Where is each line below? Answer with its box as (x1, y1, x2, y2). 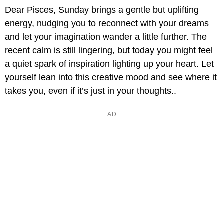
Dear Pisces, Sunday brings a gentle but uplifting (5, 5, 199, 15)
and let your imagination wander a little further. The (5, 32, 207, 42)
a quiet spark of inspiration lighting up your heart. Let (5, 59, 214, 69)
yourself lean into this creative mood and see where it (5, 72, 217, 83)
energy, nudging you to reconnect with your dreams (5, 18, 209, 29)
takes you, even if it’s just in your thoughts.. (5, 86, 176, 96)
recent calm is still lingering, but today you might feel (5, 45, 213, 56)
